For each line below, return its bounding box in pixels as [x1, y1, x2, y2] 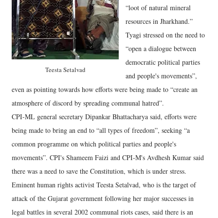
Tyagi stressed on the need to [126, 30, 205, 39]
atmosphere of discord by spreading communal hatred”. [12, 98, 164, 108]
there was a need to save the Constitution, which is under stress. [12, 166, 186, 176]
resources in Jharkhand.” [126, 17, 193, 26]
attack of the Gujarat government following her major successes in [12, 194, 194, 203]
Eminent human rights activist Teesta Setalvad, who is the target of [12, 180, 196, 189]
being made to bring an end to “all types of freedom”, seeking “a [12, 126, 190, 135]
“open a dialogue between [126, 44, 196, 53]
